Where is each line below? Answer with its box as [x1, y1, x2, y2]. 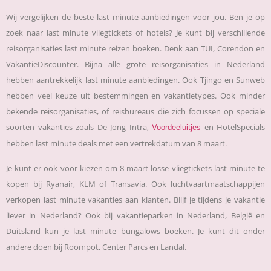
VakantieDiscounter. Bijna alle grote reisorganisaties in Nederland [6, 59, 265, 70]
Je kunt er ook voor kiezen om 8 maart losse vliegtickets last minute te [6, 162, 265, 174]
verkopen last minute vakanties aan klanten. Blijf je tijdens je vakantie [6, 194, 265, 205]
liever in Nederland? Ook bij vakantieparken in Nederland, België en [6, 209, 265, 221]
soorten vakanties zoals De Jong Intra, [6, 122, 152, 133]
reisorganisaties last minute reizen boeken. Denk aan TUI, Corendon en [6, 43, 265, 54]
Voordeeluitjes [152, 123, 201, 132]
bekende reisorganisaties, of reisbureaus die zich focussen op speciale [6, 106, 265, 117]
